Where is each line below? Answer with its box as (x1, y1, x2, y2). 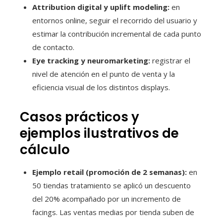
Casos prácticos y (20, 108, 139, 126)
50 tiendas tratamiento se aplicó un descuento (32, 180, 191, 190)
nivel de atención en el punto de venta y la (32, 68, 175, 79)
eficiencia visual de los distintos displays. (32, 82, 170, 92)
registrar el (150, 55, 190, 65)
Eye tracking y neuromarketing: (32, 55, 150, 65)
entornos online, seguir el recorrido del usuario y (32, 15, 197, 25)
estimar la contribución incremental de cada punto (32, 28, 201, 39)
